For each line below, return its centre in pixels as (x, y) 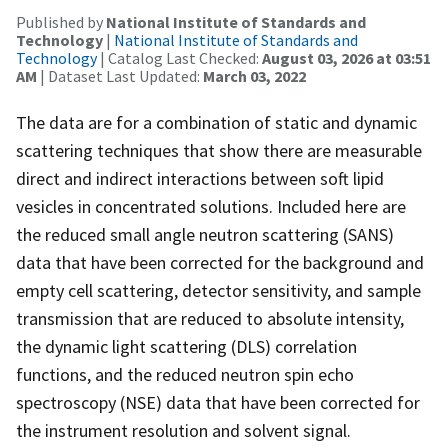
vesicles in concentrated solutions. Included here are (211, 206)
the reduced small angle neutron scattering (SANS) (205, 234)
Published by (61, 21)
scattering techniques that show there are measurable (219, 150)
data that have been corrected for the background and (220, 262)
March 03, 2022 (254, 75)
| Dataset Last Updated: (120, 75)
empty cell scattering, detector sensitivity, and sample (218, 290)
